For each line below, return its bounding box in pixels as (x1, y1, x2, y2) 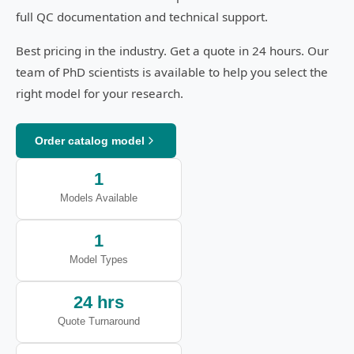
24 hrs (73, 292, 124, 312)
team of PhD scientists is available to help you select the (16, 64, 328, 80)
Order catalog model (35, 134, 145, 147)
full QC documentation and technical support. (16, 9, 268, 24)
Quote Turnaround (58, 315, 140, 327)
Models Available (60, 192, 137, 204)
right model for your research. (16, 85, 183, 101)
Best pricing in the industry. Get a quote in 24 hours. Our (16, 43, 329, 58)
